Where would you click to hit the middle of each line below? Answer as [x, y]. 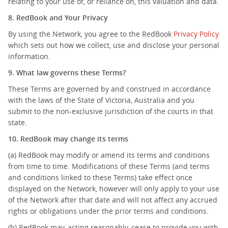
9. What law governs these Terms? [67, 73]
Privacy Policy [196, 34]
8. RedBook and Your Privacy [58, 18]
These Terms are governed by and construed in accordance [109, 89]
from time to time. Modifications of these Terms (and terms [109, 166]
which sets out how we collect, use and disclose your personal [114, 45]
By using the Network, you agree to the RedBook [91, 34]
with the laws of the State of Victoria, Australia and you [101, 100]
